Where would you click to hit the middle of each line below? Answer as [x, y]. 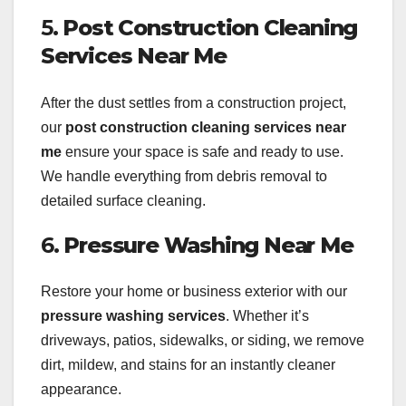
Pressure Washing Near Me [208, 245]
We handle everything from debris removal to [184, 176]
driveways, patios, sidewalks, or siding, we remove [203, 341]
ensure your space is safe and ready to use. [203, 151]
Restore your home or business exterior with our [194, 292]
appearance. [81, 390]
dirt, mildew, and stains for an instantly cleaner [188, 365]
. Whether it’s [267, 316]
